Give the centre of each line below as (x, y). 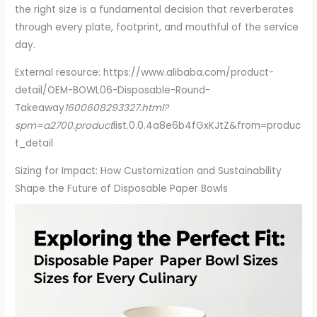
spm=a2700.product (64, 125)
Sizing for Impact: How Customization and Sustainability (149, 171)
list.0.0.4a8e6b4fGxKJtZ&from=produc (207, 125)
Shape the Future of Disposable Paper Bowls (122, 188)
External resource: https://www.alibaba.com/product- (145, 72)
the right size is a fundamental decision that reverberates (155, 10)
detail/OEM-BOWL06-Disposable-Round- (113, 90)
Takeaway (40, 108)
